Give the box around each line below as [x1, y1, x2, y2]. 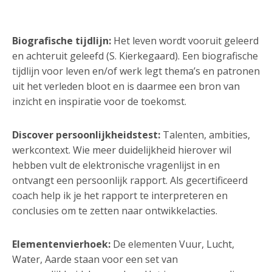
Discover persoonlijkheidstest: [12, 128, 160, 142]
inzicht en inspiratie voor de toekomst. [12, 95, 186, 109]
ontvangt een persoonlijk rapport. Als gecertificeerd [12, 174, 248, 188]
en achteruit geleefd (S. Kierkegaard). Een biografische [12, 49, 258, 63]
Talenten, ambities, [160, 128, 250, 142]
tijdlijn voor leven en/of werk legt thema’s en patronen [12, 64, 260, 78]
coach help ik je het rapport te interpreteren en [12, 189, 228, 203]
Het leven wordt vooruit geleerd [110, 34, 259, 48]
